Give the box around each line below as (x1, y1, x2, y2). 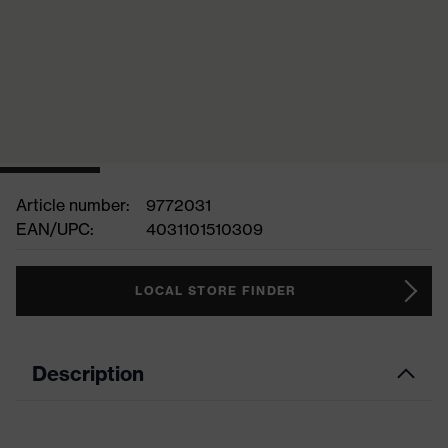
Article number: (16, 195, 130, 215)
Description (32, 361, 144, 386)
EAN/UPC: (16, 219, 94, 239)
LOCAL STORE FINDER (135, 283, 297, 298)
